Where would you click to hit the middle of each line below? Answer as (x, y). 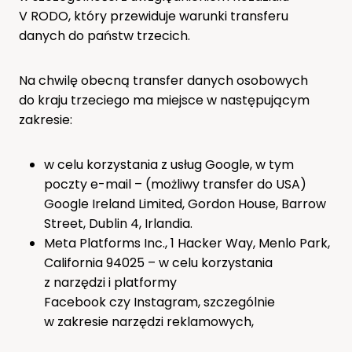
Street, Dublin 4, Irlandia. (118, 223)
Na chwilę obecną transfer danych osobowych (163, 80)
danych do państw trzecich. (104, 35)
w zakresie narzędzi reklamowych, (149, 321)
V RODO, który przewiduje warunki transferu (154, 16)
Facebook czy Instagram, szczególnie (159, 302)
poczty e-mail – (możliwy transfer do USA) (175, 184)
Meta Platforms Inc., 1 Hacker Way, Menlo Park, (187, 243)
